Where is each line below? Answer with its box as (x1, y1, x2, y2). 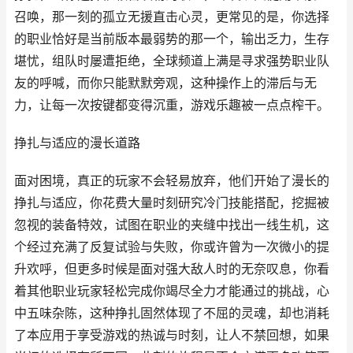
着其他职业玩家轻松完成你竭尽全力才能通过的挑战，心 (14, 284, 329, 299)
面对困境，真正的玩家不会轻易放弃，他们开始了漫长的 (14, 173, 329, 188)
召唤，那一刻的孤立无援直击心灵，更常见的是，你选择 (14, 9, 329, 24)
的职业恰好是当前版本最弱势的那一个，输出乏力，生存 (14, 32, 329, 46)
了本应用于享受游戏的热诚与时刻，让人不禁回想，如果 (14, 328, 329, 343)
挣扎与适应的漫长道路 (14, 136, 140, 150)
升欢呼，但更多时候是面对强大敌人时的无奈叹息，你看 (14, 262, 329, 277)
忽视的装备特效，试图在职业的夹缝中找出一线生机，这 (14, 217, 329, 232)
